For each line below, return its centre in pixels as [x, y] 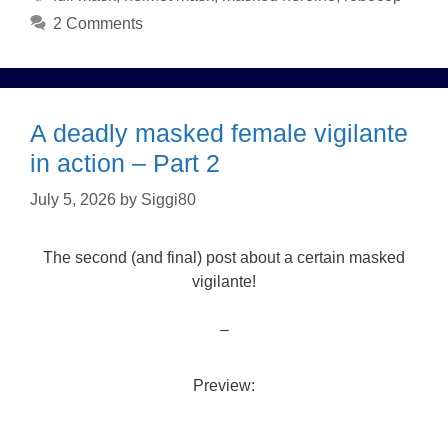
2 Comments [97, 24]
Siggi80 [168, 200]
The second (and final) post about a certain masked [224, 258]
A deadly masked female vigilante [219, 133]
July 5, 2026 [73, 200]
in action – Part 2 [125, 163]
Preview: [224, 386]
